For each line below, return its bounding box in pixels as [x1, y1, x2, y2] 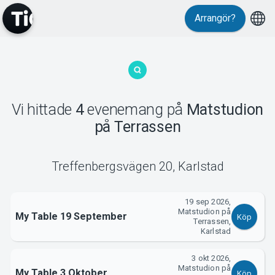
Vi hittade [12, 100, 76, 118]
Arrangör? [195, 12, 236, 24]
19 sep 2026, [185, 196, 231, 206]
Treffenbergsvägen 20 [51, 159, 172, 174]
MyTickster [90, 68, 185, 92]
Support [103, 162, 172, 186]
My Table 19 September [15, 210, 127, 222]
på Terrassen [94, 117, 181, 136]
